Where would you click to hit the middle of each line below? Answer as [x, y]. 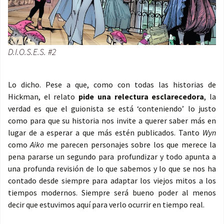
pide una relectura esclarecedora [141, 97]
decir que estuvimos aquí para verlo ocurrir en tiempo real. [106, 205]
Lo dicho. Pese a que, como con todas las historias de [112, 85]
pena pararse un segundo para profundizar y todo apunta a [112, 157]
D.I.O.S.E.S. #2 [32, 52]
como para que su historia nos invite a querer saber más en [112, 121]
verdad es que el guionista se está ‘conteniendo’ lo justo [112, 109]
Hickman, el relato [43, 97]
